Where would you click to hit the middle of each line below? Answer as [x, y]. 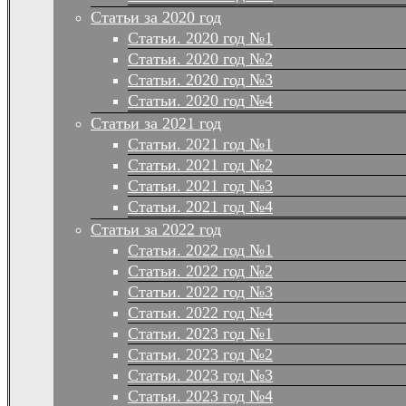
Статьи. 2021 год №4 [200, 207]
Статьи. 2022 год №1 [200, 251]
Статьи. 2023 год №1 [200, 334]
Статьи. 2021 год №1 [200, 145]
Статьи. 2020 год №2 [200, 59]
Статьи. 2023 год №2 [200, 355]
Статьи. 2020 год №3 [200, 80]
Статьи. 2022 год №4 [200, 313]
